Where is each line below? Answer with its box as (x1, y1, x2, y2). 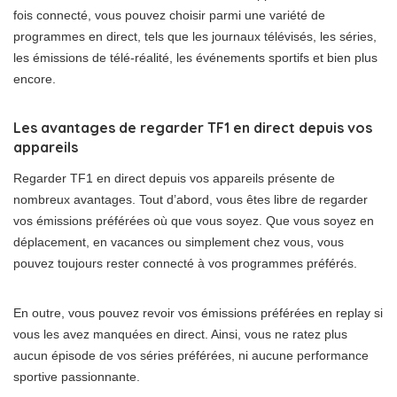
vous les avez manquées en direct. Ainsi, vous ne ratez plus (13, 327, 347, 341)
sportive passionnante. (13, 370, 140, 384)
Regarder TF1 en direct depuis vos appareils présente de (13, 171, 335, 185)
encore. (13, 72, 56, 86)
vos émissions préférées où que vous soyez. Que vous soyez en (13, 214, 374, 228)
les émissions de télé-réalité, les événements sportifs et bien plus (13, 51, 378, 65)
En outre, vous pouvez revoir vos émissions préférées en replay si (13, 306, 383, 320)
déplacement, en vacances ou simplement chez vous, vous (13, 235, 344, 249)
